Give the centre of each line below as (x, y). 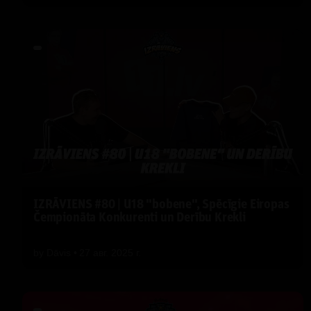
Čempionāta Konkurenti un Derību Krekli (140, 218)
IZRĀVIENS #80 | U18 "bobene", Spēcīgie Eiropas (161, 205)
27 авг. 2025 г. (110, 252)
